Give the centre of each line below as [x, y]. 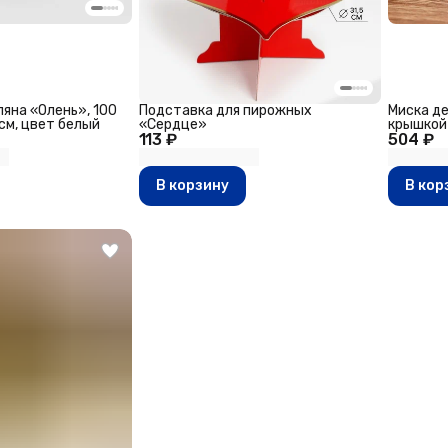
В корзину [192, 186]
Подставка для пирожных [225, 111]
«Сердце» [172, 125]
